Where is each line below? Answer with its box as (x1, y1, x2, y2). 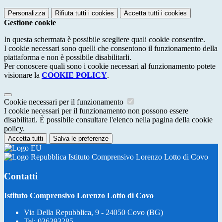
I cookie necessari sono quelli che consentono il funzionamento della (4, 44, 218, 53)
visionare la (4, 71, 42, 80)
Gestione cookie (4, 18, 56, 27)
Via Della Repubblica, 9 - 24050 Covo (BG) (24, 208, 163, 217)
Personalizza (8, 9, 45, 17)
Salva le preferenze (53, 135, 109, 143)
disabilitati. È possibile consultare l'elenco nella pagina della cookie (4, 115, 213, 124)
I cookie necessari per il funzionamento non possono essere (4, 107, 188, 115)
